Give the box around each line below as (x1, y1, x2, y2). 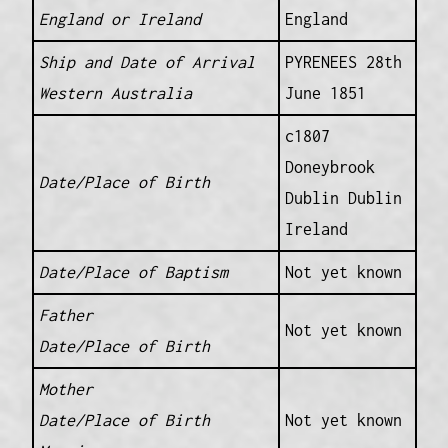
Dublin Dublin (284, 189, 402, 208)
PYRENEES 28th (284, 53, 402, 72)
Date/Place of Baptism (38, 263, 228, 282)
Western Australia (38, 84, 192, 103)
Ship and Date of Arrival (38, 53, 255, 72)
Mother (38, 380, 93, 399)
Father (38, 306, 93, 325)
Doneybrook (284, 158, 375, 177)
